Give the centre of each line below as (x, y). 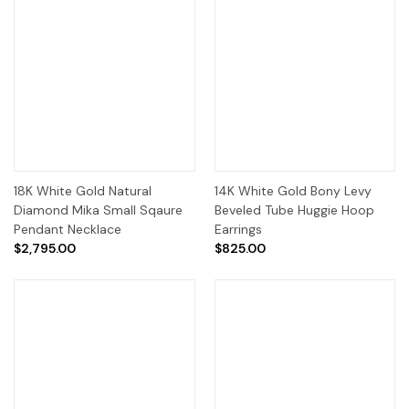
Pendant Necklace (68, 229)
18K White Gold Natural (83, 190)
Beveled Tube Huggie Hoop (294, 210)
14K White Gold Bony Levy (293, 190)
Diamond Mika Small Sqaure (98, 210)
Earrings (238, 229)
